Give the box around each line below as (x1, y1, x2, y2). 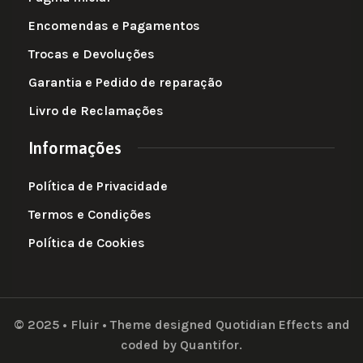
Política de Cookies (28, 234, 145, 250)
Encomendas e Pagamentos (28, 17, 200, 33)
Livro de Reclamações (28, 102, 164, 118)
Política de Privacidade (28, 177, 168, 194)
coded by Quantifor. (121, 336, 242, 352)
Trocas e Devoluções (28, 45, 155, 62)
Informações (28, 138, 122, 157)
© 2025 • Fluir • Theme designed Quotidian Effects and (13, 316, 350, 332)
